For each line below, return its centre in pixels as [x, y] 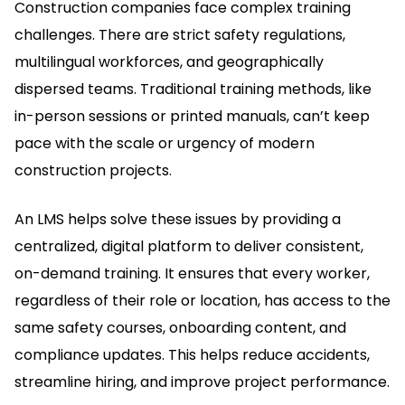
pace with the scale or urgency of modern [165, 143]
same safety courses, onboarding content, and [180, 327]
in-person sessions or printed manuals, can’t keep [192, 116]
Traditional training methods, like [256, 89]
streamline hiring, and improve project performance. [202, 381]
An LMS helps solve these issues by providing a [178, 219]
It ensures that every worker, [267, 273]
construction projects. [93, 170]
